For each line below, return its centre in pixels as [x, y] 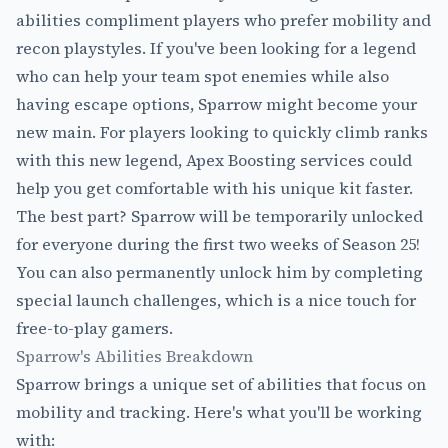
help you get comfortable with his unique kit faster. [214, 187]
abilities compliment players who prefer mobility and [223, 19]
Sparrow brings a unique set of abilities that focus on [221, 383]
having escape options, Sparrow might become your [216, 103]
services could [354, 159]
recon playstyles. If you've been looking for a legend [216, 47]
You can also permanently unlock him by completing [219, 271]
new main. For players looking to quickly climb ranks [222, 131]
